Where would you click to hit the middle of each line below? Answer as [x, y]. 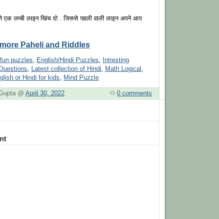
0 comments [134, 93]
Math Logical [123, 69]
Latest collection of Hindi [66, 69]
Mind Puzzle [81, 78]
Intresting [116, 60]
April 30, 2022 [45, 93]
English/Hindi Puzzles [68, 60]
